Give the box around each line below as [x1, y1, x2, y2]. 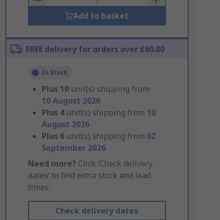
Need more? [27, 158, 76, 169]
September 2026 [41, 142, 106, 153]
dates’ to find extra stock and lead [27, 170, 151, 181]
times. [27, 182, 50, 192]
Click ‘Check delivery [76, 158, 153, 169]
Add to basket [73, 10, 129, 21]
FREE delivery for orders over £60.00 [26, 44, 165, 55]
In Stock [41, 68, 68, 77]
